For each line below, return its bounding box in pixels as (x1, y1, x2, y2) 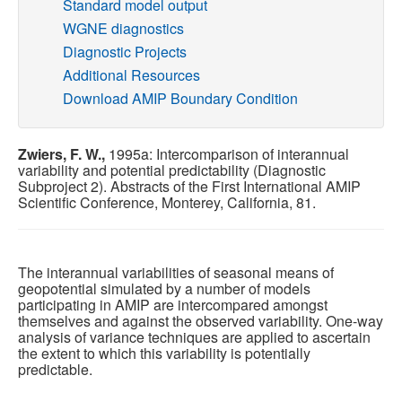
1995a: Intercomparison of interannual (105, 143, 349, 164)
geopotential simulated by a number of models (18, 277, 310, 299)
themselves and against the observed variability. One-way (18, 310, 383, 331)
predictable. (18, 358, 92, 380)
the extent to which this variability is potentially (18, 342, 310, 363)
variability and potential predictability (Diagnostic (18, 159, 326, 180)
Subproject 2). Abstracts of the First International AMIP (18, 175, 361, 197)
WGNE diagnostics (63, 17, 184, 39)
